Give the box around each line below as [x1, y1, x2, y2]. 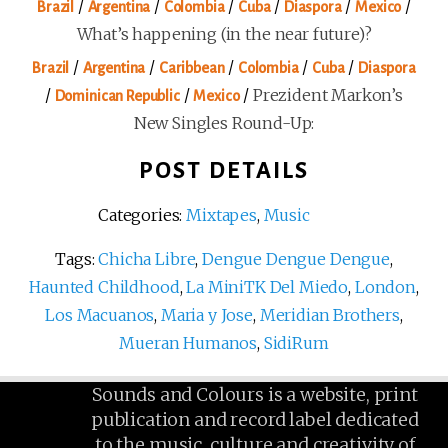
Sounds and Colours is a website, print [91, 382, 418, 406]
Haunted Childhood [29, 276, 180, 297]
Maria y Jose [160, 304, 254, 325]
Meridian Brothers [259, 304, 400, 325]
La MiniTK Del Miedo [186, 276, 349, 297]
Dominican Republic [54, 87, 180, 104]
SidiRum [263, 332, 329, 353]
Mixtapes [186, 204, 257, 225]
